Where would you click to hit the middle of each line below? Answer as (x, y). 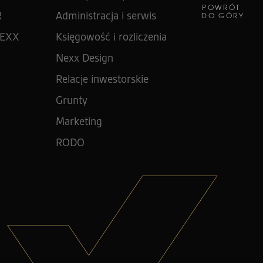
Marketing (79, 121)
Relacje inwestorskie (102, 79)
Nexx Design (84, 58)
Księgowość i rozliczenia (111, 37)
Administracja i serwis (106, 16)
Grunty (71, 100)
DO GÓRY (223, 16)
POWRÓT (223, 7)
